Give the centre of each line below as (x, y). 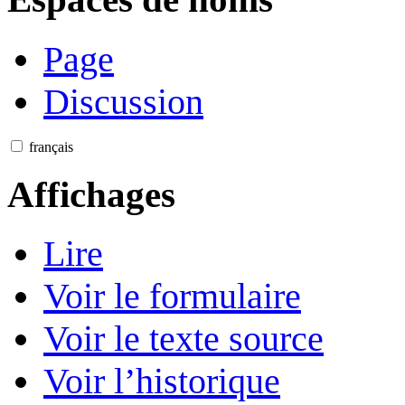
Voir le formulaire (172, 297)
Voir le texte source (184, 339)
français (51, 147)
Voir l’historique (162, 381)
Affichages (91, 194)
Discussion (123, 102)
